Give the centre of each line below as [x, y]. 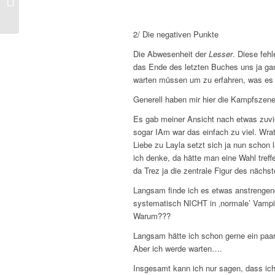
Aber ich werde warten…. [178, 248]
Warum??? [152, 215]
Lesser [221, 53]
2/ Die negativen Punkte [176, 34]
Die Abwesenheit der [171, 53]
